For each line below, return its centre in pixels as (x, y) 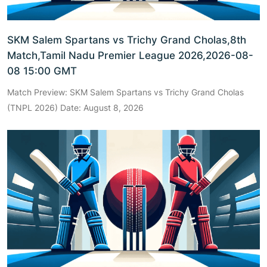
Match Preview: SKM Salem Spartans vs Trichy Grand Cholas (125, 92)
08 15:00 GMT (42, 71)
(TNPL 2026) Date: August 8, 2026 (75, 108)
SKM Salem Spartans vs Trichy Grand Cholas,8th (127, 40)
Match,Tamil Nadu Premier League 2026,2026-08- (130, 56)
